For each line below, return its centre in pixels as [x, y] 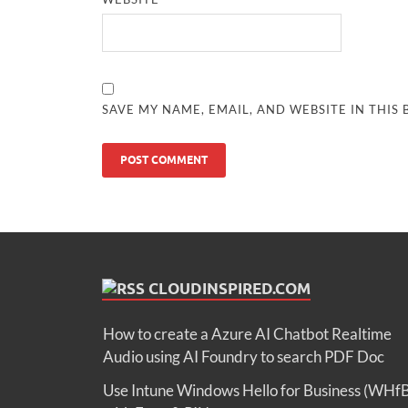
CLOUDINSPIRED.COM [229, 289]
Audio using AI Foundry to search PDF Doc [244, 357]
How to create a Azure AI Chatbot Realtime [247, 334]
